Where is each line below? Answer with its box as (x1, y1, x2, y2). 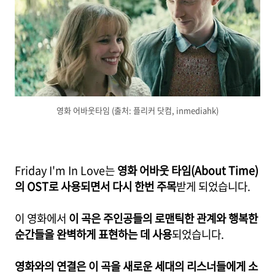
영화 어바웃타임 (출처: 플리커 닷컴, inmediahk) (56, 104, 219, 116)
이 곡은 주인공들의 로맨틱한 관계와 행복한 (69, 210, 258, 227)
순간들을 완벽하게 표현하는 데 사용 (15, 226, 172, 242)
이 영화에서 (15, 210, 69, 227)
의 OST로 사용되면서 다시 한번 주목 (15, 178, 176, 195)
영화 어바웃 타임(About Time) (117, 162, 258, 179)
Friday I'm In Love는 (15, 162, 117, 179)
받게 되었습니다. (176, 178, 250, 195)
